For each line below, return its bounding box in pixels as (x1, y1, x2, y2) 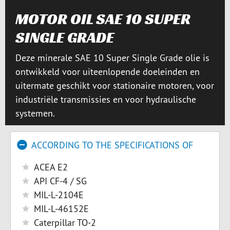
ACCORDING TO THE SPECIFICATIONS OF (31, 139, 193, 151)
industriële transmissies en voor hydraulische (15, 93, 196, 105)
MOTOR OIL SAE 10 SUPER (15, 9, 190, 29)
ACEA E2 (34, 161, 68, 173)
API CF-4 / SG (34, 175, 87, 187)
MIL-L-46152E (34, 203, 89, 215)
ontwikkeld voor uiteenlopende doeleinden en (15, 66, 200, 78)
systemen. (15, 107, 55, 119)
